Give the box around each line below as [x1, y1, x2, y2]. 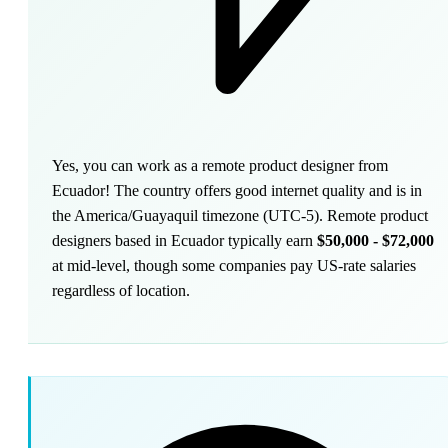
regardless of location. [52, 281, 190, 299]
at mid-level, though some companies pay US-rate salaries [52, 256, 416, 274]
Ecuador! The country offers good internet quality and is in [52, 181, 422, 199]
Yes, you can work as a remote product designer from [52, 156, 388, 174]
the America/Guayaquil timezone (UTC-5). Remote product [52, 206, 428, 224]
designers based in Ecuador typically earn [52, 231, 317, 249]
